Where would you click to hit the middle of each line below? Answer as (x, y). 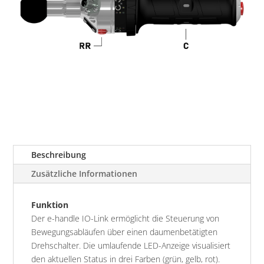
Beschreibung (59, 155)
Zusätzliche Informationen (85, 174)
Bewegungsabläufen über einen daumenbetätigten (125, 232)
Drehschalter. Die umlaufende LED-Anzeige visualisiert (131, 246)
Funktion (50, 205)
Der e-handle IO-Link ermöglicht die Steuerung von (126, 219)
